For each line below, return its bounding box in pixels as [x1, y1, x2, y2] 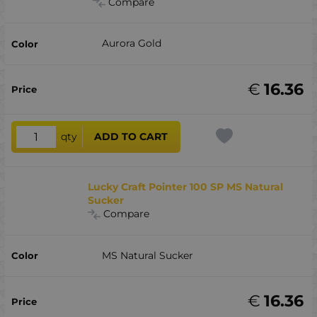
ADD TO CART [94, 130, 168, 144]
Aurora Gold [101, 37, 161, 50]
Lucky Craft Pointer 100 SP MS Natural [88, 180, 284, 194]
